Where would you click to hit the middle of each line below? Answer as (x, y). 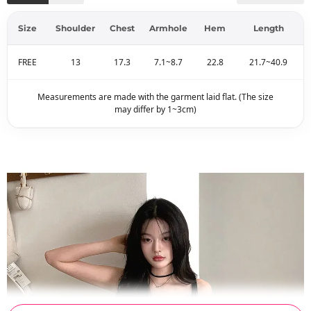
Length (268, 28)
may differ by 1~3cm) (155, 110)
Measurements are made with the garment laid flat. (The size (155, 97)
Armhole (168, 28)
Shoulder (75, 28)
